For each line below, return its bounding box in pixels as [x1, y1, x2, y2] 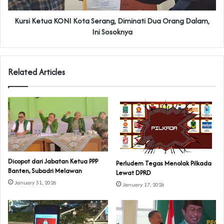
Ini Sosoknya [91, 26, 132, 37]
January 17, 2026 [122, 180, 164, 188]
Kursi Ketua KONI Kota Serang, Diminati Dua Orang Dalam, [14, 15, 209, 26]
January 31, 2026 [14, 178, 56, 186]
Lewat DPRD [116, 167, 151, 177]
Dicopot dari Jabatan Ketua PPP [8, 156, 98, 166]
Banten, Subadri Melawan [8, 165, 82, 175]
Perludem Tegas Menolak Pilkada [116, 158, 211, 168]
